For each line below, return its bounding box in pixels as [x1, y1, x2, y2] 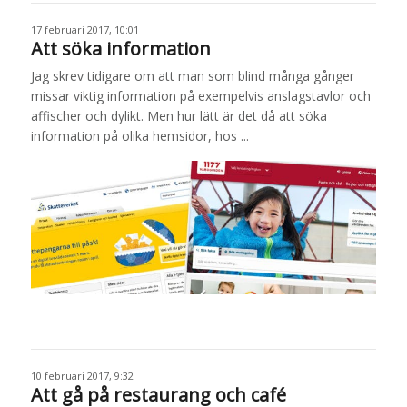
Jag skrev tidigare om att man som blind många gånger [30, 66, 354, 84]
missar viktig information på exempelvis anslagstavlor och [30, 86, 371, 104]
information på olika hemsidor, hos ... [30, 126, 249, 144]
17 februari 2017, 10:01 [30, 22, 139, 36]
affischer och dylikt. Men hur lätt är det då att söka [30, 106, 327, 124]
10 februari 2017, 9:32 [30, 369, 134, 383]
